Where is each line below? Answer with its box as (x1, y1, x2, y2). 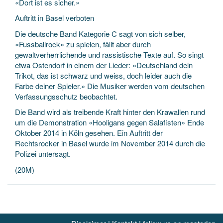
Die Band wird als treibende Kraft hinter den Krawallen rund (15, 107, 205, 117)
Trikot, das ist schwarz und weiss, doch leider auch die (15, 70, 192, 81)
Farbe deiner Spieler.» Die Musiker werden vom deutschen (15, 80, 205, 91)
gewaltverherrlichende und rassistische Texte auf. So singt (15, 49, 204, 60)
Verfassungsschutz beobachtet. (15, 91, 117, 102)
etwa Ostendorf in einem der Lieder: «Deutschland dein (15, 59, 193, 70)
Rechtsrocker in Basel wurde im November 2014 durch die (15, 138, 205, 148)
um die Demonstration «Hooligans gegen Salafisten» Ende (15, 117, 204, 127)
